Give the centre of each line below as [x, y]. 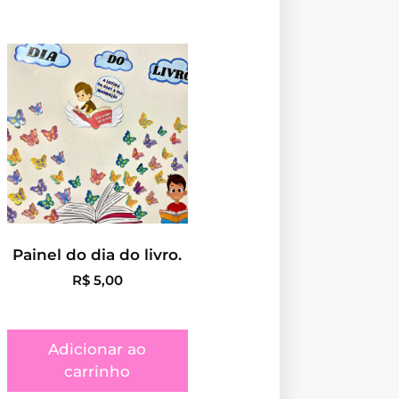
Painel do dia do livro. [98, 255]
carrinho [98, 372]
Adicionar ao [98, 350]
